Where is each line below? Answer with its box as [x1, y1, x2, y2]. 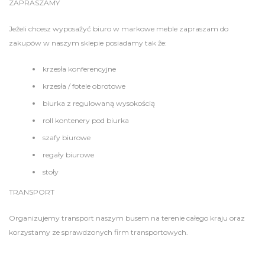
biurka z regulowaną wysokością [43, 99, 155, 108]
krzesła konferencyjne [43, 64, 116, 73]
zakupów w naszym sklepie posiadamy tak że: [9, 38, 167, 47]
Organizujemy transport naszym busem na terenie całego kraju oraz [9, 214, 245, 222]
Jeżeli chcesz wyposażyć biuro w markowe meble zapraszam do [9, 24, 228, 33]
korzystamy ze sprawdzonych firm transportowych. [9, 228, 188, 237]
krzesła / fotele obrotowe [43, 82, 125, 91]
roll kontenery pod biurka [43, 116, 129, 125]
